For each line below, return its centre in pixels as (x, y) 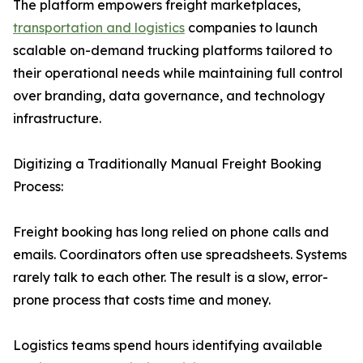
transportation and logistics (99, 28)
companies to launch (251, 28)
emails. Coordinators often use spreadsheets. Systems (180, 255)
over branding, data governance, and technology (169, 96)
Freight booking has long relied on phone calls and (171, 232)
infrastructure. (57, 119)
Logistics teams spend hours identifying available (168, 346)
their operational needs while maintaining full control (178, 73)
